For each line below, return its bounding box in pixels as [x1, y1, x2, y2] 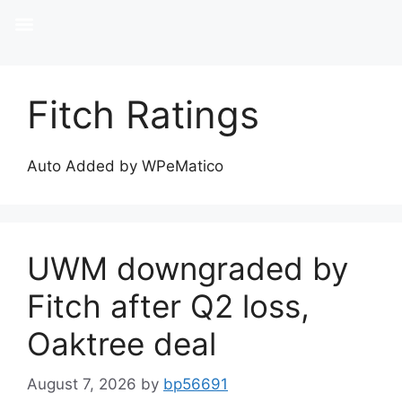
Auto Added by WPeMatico [27, 157, 223, 175]
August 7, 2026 [27, 374, 136, 393]
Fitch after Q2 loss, [27, 287, 310, 325]
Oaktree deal [27, 325, 216, 363]
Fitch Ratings [27, 92, 259, 137]
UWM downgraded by [27, 249, 348, 287]
